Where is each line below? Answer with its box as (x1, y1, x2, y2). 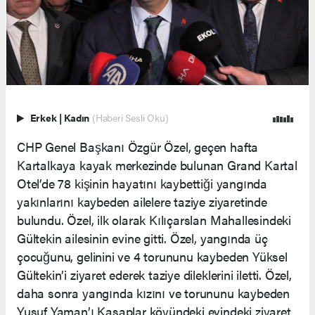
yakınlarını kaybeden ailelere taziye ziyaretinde (17, 192, 267, 210)
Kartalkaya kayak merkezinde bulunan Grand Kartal (17, 155, 297, 174)
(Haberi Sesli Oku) (91, 110, 169, 124)
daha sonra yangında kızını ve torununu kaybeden (17, 283, 290, 302)
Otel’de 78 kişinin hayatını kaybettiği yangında (17, 174, 267, 192)
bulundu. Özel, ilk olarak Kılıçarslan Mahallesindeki (17, 210, 292, 229)
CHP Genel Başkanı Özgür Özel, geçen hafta (17, 137, 259, 155)
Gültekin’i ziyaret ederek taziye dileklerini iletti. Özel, (17, 265, 292, 283)
